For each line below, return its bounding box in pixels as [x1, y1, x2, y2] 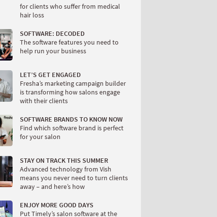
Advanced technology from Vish [20, 164, 111, 173]
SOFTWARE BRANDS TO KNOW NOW [20, 114, 123, 124]
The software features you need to [20, 37, 119, 46]
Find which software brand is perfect [20, 123, 124, 132]
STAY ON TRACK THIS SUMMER [20, 155, 108, 165]
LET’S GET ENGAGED [20, 70, 81, 79]
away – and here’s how [20, 182, 85, 191]
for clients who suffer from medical [20, 1, 120, 11]
